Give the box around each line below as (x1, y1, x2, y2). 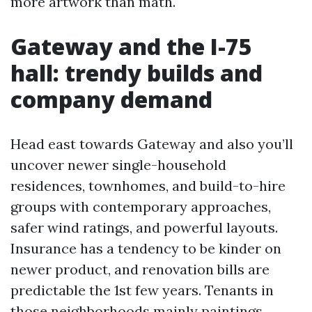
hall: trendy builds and (10, 58, 263, 88)
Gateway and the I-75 (10, 31, 252, 61)
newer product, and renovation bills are (10, 260, 270, 278)
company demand (10, 84, 212, 114)
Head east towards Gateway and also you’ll (10, 135, 293, 153)
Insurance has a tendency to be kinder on (10, 240, 281, 257)
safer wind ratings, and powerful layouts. (10, 219, 278, 236)
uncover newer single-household (10, 156, 226, 173)
